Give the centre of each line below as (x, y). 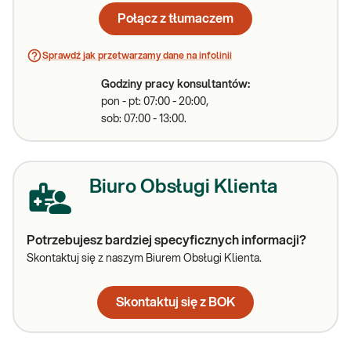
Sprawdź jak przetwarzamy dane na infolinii (137, 56)
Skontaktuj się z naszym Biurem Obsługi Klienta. (144, 259)
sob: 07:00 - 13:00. (144, 119)
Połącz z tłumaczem (175, 19)
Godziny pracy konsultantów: (175, 85)
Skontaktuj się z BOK (175, 302)
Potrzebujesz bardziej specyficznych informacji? (166, 241)
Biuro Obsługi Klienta (183, 187)
